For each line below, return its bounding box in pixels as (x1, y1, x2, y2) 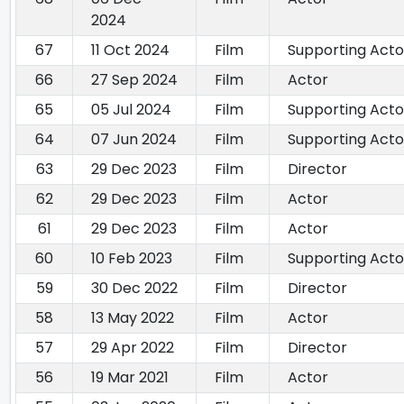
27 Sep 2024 (91, 69, 178, 91)
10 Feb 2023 (91, 248, 172, 270)
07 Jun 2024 (91, 129, 177, 151)
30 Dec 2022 (91, 278, 178, 299)
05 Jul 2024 (91, 99, 171, 121)
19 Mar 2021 (91, 367, 169, 389)
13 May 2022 (91, 308, 174, 329)
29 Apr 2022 (91, 337, 174, 359)
